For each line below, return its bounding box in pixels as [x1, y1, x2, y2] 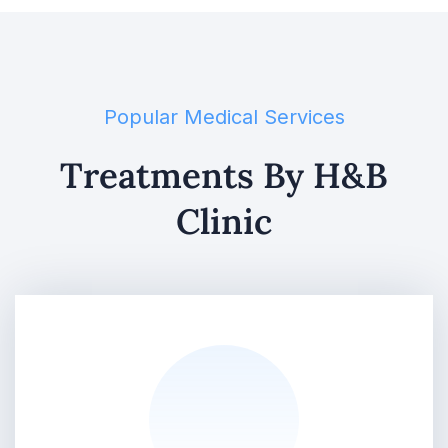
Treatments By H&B [60, 152, 388, 198]
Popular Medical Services [103, 104, 345, 129]
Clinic [176, 198, 272, 244]
